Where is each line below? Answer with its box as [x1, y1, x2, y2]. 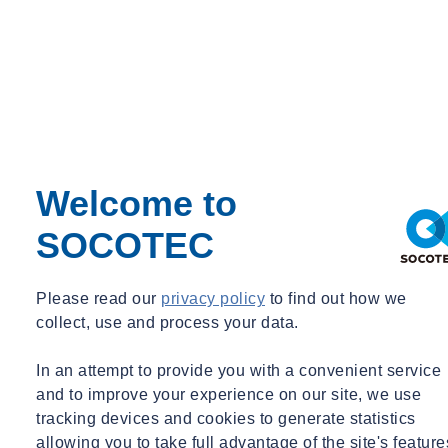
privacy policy [161, 289, 265, 307]
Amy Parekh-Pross [8, 301, 127, 319]
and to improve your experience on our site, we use [36, 385, 421, 403]
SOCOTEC [36, 224, 214, 266]
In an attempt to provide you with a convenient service [36, 361, 441, 379]
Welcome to [36, 182, 237, 224]
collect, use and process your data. [36, 313, 299, 331]
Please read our [36, 289, 161, 307]
